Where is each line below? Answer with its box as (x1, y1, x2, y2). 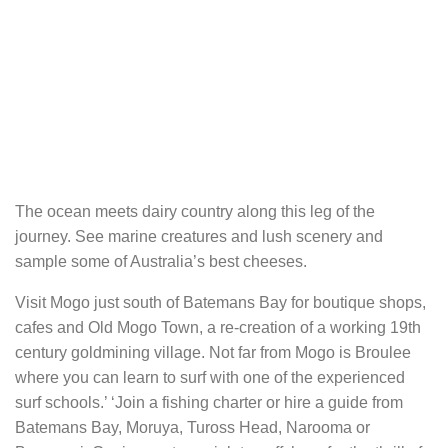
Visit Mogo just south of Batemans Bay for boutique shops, (15, 294, 426, 312)
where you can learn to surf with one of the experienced (15, 369, 405, 387)
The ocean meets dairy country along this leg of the (15, 203, 375, 221)
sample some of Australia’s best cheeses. (15, 253, 307, 271)
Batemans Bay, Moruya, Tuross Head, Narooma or (15, 419, 370, 437)
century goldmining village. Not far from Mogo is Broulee (15, 344, 411, 362)
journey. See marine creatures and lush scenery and (15, 228, 383, 246)
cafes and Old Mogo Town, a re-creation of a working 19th (15, 319, 421, 337)
